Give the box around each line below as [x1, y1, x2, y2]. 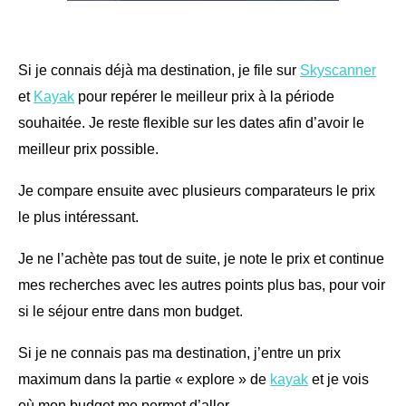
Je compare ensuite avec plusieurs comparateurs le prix [18, 182, 375, 198]
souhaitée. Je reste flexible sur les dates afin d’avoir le [18, 114, 364, 130]
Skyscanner [300, 62, 376, 78]
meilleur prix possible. [18, 140, 159, 157]
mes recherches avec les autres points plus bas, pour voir [18, 276, 385, 293]
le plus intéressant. [18, 208, 139, 225]
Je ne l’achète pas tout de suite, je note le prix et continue [18, 250, 384, 266]
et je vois [308, 371, 369, 387]
